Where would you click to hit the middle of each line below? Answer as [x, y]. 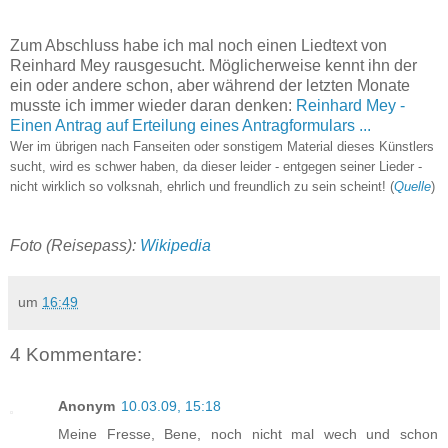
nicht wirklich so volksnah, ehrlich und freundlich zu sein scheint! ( [202, 186]
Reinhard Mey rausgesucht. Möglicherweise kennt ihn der [213, 65]
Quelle [412, 186]
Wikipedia [175, 245]
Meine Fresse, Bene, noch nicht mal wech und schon [248, 434]
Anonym [86, 406]
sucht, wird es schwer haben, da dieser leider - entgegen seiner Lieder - [216, 166]
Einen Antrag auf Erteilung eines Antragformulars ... [190, 125]
